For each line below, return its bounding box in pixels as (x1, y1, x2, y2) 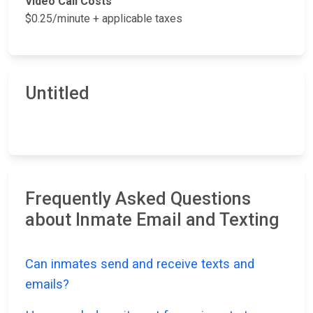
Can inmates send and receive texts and (25, 256, 254, 272)
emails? (25, 277, 69, 292)
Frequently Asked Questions (25, 189, 251, 210)
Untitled (25, 83, 89, 104)
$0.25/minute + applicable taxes (25, 12, 182, 26)
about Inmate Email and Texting (25, 210, 279, 231)
